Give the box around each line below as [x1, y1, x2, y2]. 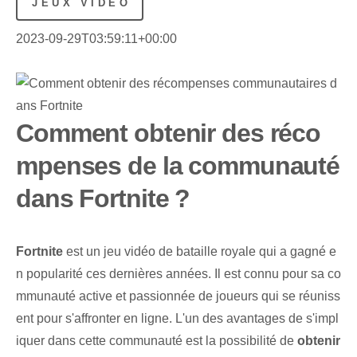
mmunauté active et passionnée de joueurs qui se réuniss [16, 289, 340, 304]
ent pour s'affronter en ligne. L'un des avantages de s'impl [16, 312, 339, 326]
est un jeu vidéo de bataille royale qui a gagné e [63, 245, 336, 259]
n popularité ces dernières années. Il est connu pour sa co [16, 267, 341, 281]
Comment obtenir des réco [16, 119, 321, 148]
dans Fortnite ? [16, 184, 190, 214]
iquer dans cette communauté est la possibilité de [16, 334, 297, 348]
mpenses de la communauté [16, 151, 340, 181]
